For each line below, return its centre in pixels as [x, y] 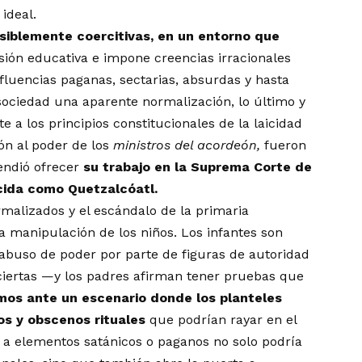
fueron [286, 145]
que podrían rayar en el [221, 320]
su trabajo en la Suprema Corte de [198, 167]
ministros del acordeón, [189, 145]
